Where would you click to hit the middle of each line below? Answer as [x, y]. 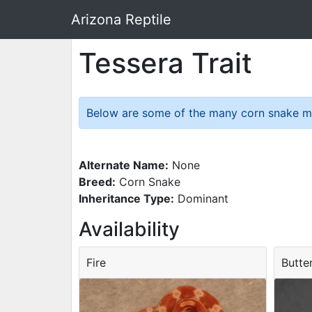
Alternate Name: [124, 165]
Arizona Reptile [121, 19]
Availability [129, 229]
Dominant [201, 198]
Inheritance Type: [126, 198]
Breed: [97, 182]
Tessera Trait [165, 63]
